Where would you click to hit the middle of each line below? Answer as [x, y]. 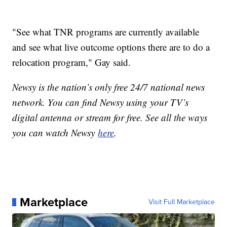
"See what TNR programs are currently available [106, 31]
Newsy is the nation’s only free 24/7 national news [109, 87]
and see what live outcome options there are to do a [111, 47]
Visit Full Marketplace [181, 202]
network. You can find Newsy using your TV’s [101, 102]
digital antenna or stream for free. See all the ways [110, 117]
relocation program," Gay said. [72, 62]
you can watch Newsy [55, 132]
